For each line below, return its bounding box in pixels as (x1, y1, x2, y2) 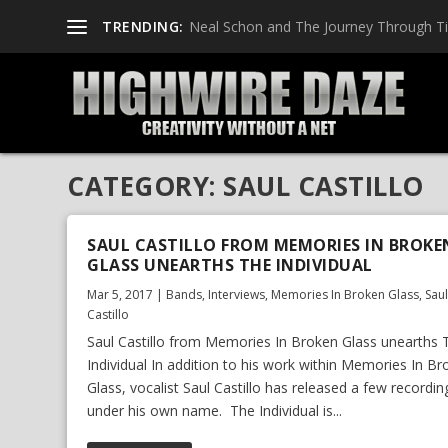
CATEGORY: (67, 168, 224, 204)
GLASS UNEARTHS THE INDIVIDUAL (87, 254, 373, 276)
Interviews (208, 286, 266, 303)
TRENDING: (102, 16, 184, 36)
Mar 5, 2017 (87, 286, 154, 303)
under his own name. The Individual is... (87, 401, 343, 420)
